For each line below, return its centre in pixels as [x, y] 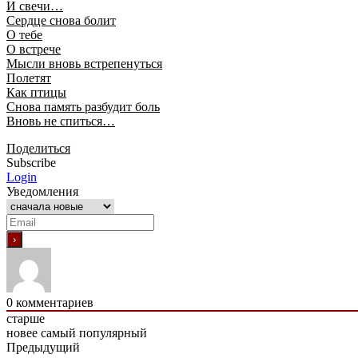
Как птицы [36, 92]
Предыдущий [43, 347]
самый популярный [94, 332]
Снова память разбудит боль [83, 106]
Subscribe [31, 162]
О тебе [24, 34]
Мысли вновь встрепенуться [84, 63]
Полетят [29, 78]
